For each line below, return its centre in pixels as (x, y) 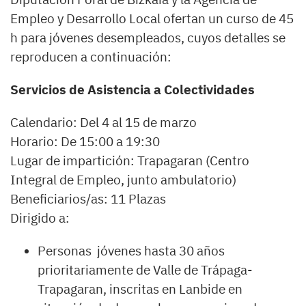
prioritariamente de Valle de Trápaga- (145, 270)
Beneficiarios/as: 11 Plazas (88, 199)
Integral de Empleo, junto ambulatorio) (123, 180)
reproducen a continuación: (91, 57)
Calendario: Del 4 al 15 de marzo (103, 122)
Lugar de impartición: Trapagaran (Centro (130, 161)
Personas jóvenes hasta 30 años (131, 251)
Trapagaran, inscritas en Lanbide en (140, 289)
